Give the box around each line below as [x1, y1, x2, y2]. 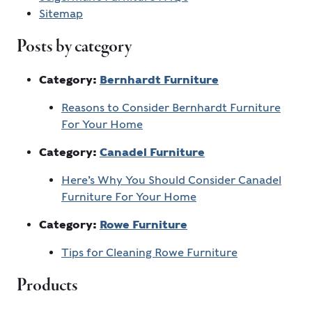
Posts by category [16, 35, 132, 59]
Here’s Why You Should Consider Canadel [61, 173, 281, 187]
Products [16, 274, 78, 298]
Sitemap [38, 7, 83, 21]
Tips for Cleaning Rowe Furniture [61, 246, 237, 260]
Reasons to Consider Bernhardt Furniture [61, 101, 281, 115]
